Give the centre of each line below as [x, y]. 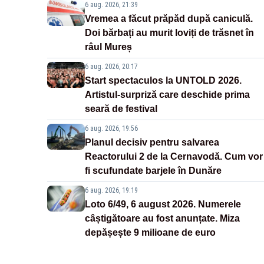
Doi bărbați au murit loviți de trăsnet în [169, 33]
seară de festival [121, 109]
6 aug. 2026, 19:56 [111, 129]
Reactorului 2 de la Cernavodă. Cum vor [174, 157]
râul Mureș [108, 47]
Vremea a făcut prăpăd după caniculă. [169, 19]
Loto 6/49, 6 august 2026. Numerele [163, 204]
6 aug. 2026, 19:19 [111, 191]
